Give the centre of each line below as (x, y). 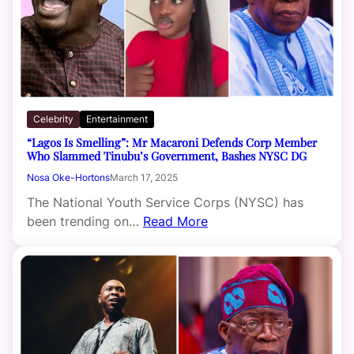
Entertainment (117, 119)
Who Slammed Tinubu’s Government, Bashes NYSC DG (167, 155)
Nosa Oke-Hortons (68, 177)
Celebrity (53, 119)
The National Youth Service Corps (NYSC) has (165, 202)
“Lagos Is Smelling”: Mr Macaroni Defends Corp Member (172, 142)
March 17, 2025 (144, 177)
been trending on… (85, 221)
